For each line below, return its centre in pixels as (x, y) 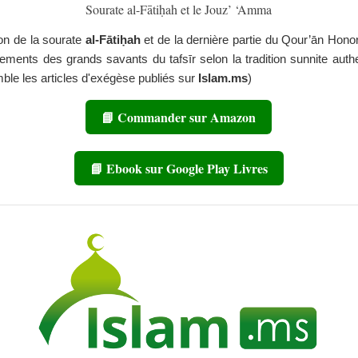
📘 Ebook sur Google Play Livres (179, 169)
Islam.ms (223, 78)
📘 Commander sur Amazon (179, 117)
